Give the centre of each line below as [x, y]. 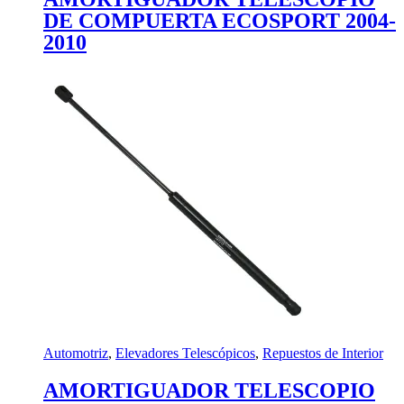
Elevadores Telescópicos [185, 353]
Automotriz [76, 353]
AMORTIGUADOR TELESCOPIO [209, 390]
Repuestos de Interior [323, 353]
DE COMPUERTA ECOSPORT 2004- [220, 20]
